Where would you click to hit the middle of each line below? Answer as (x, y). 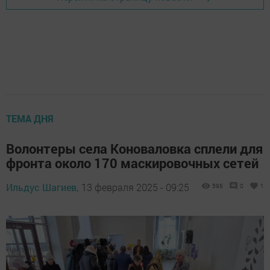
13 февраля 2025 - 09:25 (135, 187)
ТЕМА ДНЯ (30, 118)
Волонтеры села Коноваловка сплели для (134, 148)
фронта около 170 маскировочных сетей (132, 163)
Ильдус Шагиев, (42, 187)
